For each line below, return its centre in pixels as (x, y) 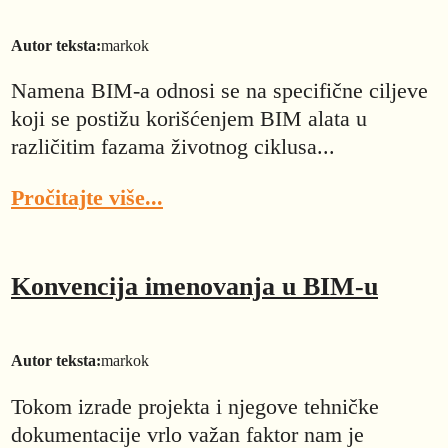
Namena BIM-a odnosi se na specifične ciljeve (219, 91)
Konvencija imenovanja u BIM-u (194, 287)
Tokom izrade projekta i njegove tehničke (195, 406)
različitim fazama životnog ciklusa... (173, 147)
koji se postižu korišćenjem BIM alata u (189, 119)
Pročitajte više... (87, 197)
